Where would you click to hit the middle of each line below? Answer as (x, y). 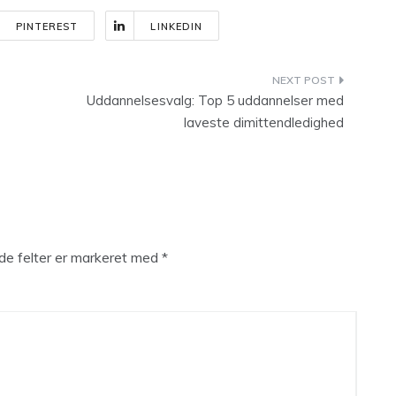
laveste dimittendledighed (264, 122)
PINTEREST (47, 27)
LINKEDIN (177, 27)
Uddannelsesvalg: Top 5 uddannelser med (215, 100)
